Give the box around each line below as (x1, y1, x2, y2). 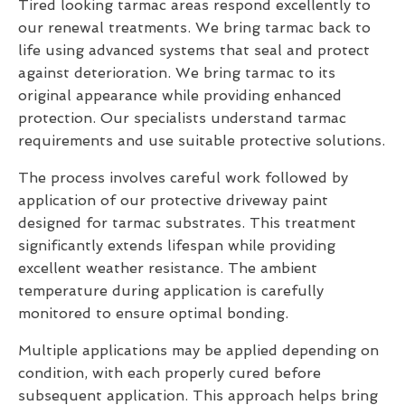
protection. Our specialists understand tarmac (18, 109, 346, 127)
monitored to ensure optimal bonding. (18, 305, 288, 323)
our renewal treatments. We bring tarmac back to (18, 19, 371, 37)
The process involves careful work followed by (18, 169, 348, 187)
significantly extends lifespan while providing (18, 237, 335, 255)
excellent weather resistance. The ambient (18, 259, 317, 278)
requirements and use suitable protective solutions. (18, 132, 385, 150)
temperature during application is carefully (18, 282, 324, 300)
